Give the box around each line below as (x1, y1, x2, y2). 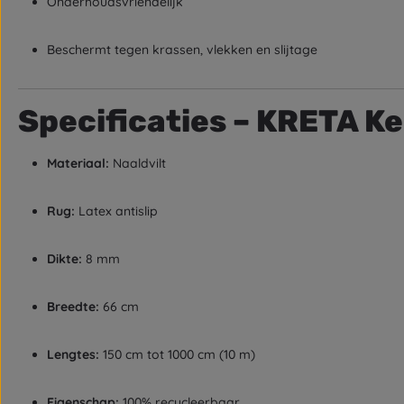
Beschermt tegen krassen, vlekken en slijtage (47, 41, 317, 58)
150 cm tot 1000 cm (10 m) (99, 346, 255, 363)
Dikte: (47, 251, 82, 267)
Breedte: (47, 298, 99, 315)
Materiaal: (47, 155, 109, 171)
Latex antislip (75, 203, 158, 219)
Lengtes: (47, 346, 99, 363)
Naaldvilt (109, 155, 166, 171)
